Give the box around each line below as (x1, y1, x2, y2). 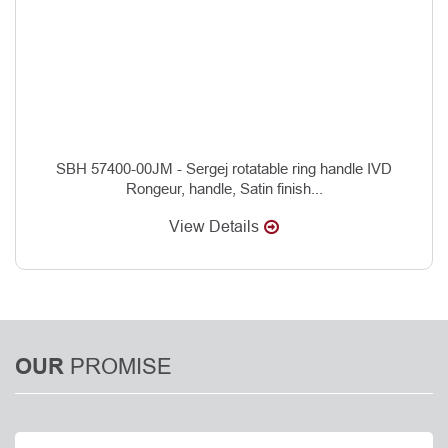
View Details (169, 217, 259, 235)
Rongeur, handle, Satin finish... (125, 179, 323, 197)
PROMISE (70, 353, 172, 379)
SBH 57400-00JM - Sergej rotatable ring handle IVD (56, 159, 392, 177)
